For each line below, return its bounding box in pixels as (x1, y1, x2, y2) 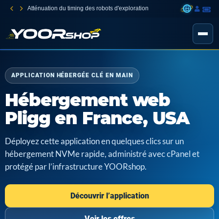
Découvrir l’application (70, 191, 149, 200)
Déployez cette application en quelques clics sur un (5, 136, 184, 146)
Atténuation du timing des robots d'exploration (27, 5, 149, 12)
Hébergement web (5, 89, 171, 110)
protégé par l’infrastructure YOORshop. (5, 162, 147, 172)
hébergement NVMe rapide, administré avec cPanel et (5, 149, 199, 159)
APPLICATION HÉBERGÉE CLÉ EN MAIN (11, 72, 133, 79)
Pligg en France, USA (5, 108, 189, 129)
